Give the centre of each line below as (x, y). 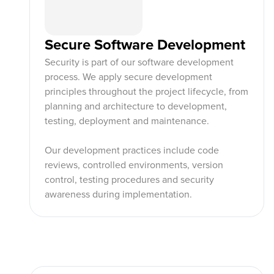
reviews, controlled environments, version (134, 165)
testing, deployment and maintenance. (127, 121)
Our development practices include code (132, 150)
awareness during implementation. (118, 194)
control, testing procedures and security (129, 180)
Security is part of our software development (139, 62)
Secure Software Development (145, 45)
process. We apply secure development (128, 77)
